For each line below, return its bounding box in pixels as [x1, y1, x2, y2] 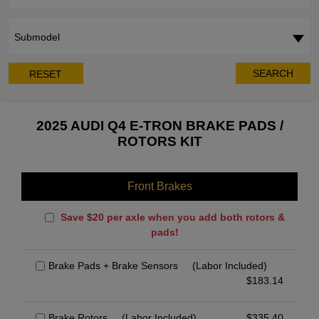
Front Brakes [127, 180, 192, 193]
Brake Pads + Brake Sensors [48, 260, 178, 272]
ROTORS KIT [117, 134, 202, 150]
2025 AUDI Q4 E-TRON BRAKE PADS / [36, 118, 283, 134]
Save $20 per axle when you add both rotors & [58, 211, 285, 224]
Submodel [14, 31, 60, 43]
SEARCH [253, 68, 294, 80]
